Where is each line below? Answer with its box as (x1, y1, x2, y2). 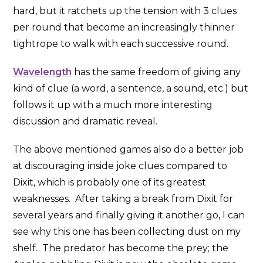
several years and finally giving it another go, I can (13, 210, 245, 221)
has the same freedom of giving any (72, 66, 241, 78)
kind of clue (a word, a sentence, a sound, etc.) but (13, 83, 249, 95)
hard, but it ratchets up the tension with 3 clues (13, 5, 237, 17)
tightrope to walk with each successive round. (13, 38, 229, 50)
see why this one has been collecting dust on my (13, 226, 241, 238)
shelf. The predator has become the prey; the (13, 242, 229, 254)
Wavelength (13, 66, 72, 78)
